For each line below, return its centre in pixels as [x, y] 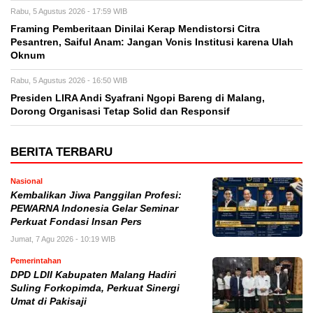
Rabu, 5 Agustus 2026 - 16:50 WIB [69, 80]
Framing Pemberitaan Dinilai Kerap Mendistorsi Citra [135, 29]
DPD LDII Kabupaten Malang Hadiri [93, 275]
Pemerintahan [36, 260]
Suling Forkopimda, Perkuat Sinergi [95, 288]
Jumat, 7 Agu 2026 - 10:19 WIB [63, 239]
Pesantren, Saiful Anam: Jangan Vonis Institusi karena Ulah [152, 42]
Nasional [27, 181]
